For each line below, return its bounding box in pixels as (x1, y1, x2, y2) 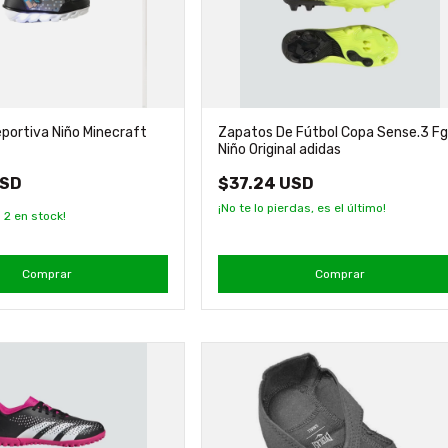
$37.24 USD (218, 173, 315, 193)
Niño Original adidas (218, 140, 342, 158)
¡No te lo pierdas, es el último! (218, 200, 387, 215)
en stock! (11, 208, 67, 223)
